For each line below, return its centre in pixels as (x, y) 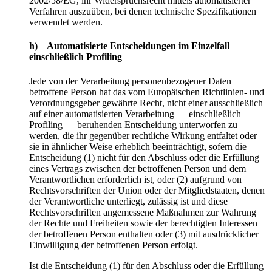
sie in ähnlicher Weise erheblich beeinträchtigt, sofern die (138, 146)
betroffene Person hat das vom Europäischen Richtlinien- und (147, 92)
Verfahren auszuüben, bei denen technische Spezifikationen (143, 12)
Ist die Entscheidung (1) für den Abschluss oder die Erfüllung (146, 265)
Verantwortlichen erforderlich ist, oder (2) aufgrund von (135, 179)
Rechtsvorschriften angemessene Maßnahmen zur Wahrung (143, 212)
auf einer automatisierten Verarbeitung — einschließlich (135, 114)
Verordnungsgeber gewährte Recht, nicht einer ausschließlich (146, 103)
